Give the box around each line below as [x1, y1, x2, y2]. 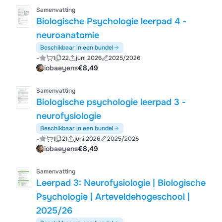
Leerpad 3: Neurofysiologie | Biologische [36, 177, 206, 188]
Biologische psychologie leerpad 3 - [36, 97, 186, 108]
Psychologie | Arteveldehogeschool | [36, 191, 190, 202]
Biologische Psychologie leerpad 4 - [36, 16, 187, 27]
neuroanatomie [36, 30, 100, 41]
